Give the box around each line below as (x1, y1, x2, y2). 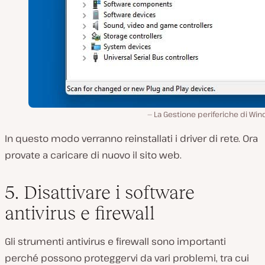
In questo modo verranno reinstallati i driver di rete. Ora (5, 131, 258, 145)
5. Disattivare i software (5, 181, 195, 203)
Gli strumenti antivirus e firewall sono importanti (5, 234, 226, 248)
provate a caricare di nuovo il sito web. (5, 148, 182, 161)
